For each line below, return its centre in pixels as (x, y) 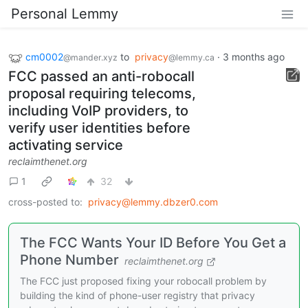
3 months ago (254, 57)
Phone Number (69, 260)
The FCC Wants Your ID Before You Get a (153, 242)
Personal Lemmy (65, 14)
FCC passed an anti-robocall (101, 76)
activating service (66, 145)
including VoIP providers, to (98, 110)
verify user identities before (99, 128)
